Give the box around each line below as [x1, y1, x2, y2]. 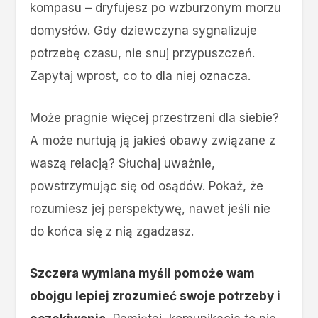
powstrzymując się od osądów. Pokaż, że [30, 179, 264, 194]
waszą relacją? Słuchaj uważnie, [30, 156, 216, 171]
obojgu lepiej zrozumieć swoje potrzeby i [30, 289, 281, 304]
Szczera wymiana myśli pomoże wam [30, 266, 256, 281]
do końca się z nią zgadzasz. [30, 224, 194, 239]
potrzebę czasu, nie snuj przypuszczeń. [30, 46, 256, 61]
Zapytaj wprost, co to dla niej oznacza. [30, 69, 251, 84]
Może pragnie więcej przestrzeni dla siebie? [30, 111, 280, 126]
